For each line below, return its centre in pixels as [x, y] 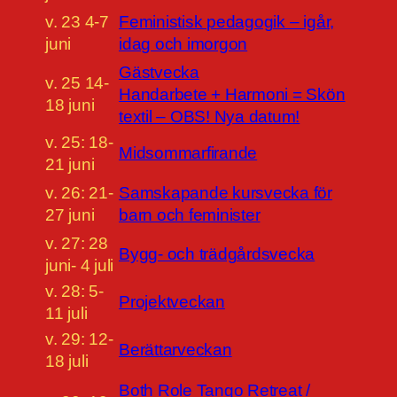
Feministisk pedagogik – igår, [227, 22]
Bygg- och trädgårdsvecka [217, 254]
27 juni [70, 215]
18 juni [70, 105]
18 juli [67, 362]
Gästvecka [159, 73]
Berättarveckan [175, 350]
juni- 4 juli [80, 266]
